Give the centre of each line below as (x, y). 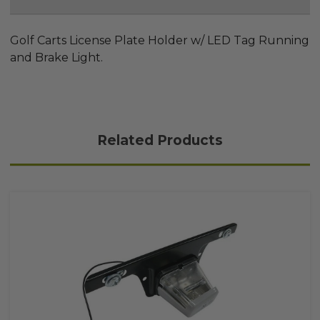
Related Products (160, 141)
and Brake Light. (56, 58)
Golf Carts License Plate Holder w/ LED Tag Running (160, 41)
